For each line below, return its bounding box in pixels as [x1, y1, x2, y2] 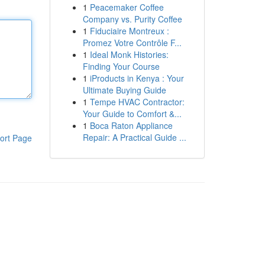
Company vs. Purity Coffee [82, 13, 182, 25]
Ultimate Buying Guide [82, 84, 166, 96]
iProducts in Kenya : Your [89, 72, 184, 84]
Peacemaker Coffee [89, 1, 164, 13]
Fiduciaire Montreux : [89, 25, 169, 37]
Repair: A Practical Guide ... [82, 131, 186, 143]
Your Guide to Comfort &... [82, 108, 182, 119]
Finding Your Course [82, 60, 160, 72]
